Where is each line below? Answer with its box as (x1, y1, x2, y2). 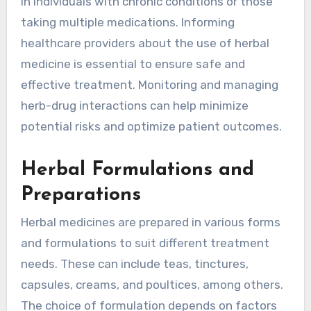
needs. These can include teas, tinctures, (20, 257, 249, 271)
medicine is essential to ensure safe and (20, 56, 245, 71)
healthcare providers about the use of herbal (20, 35, 269, 50)
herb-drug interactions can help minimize (20, 98, 249, 112)
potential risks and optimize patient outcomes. (20, 119, 282, 133)
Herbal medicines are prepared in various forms (20, 215, 280, 230)
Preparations (20, 185, 141, 205)
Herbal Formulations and (20, 160, 254, 180)
